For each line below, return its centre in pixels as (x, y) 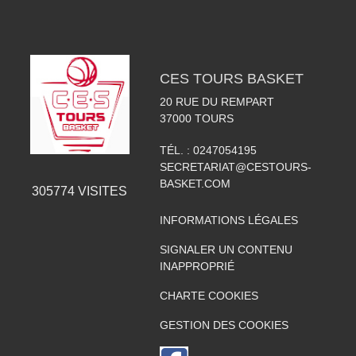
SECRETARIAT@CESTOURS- (235, 167)
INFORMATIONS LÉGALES (228, 220)
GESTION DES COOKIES (224, 325)
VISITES (101, 191)
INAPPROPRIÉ (197, 266)
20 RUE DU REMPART (217, 102)
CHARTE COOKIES (209, 296)
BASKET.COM (195, 184)
